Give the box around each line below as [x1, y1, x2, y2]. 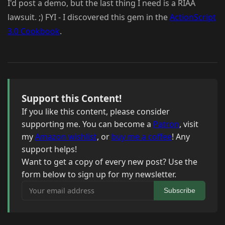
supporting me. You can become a [22, 119, 153, 130]
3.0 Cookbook [8, 26, 60, 37]
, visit [179, 119, 198, 130]
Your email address [21, 181, 94, 192]
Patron [153, 119, 179, 130]
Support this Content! [22, 92, 122, 105]
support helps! [22, 144, 77, 155]
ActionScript [170, 12, 216, 23]
